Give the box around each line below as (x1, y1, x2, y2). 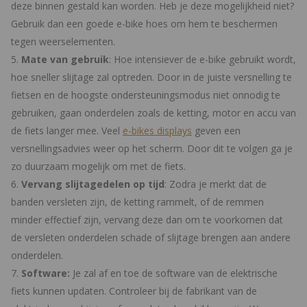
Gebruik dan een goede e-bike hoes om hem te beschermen (11, 17, 278, 31)
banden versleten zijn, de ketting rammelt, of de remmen (11, 195, 264, 209)
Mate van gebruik (21, 53, 109, 66)
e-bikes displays (123, 124, 192, 138)
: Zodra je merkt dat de (164, 177, 267, 191)
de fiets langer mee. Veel (11, 124, 123, 138)
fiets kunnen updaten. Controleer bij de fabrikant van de (11, 284, 257, 298)
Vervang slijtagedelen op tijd (21, 177, 164, 191)
